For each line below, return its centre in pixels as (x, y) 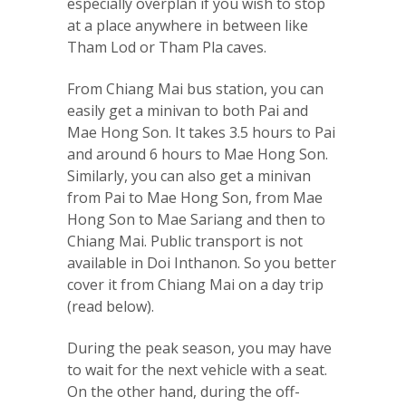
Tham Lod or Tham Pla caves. (167, 48)
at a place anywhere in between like (188, 26)
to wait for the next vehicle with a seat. (197, 370)
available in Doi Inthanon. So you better (202, 263)
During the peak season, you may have (199, 348)
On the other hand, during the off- (184, 392)
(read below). (111, 307)
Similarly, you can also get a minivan (189, 176)
